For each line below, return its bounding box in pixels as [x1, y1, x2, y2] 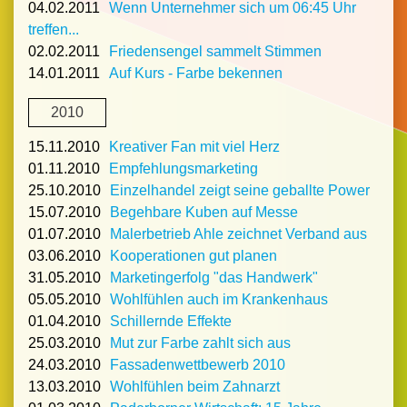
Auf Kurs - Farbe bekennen [109, 65, 283, 81]
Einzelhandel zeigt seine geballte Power [110, 183, 370, 199]
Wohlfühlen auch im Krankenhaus [110, 292, 328, 308]
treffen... [28, 22, 79, 37]
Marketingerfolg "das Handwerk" [110, 270, 318, 286]
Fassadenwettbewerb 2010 [110, 357, 285, 373]
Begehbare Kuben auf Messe [110, 204, 298, 221]
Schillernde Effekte [110, 313, 232, 330]
